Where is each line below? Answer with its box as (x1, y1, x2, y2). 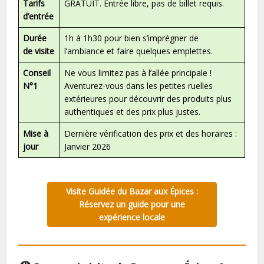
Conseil (23, 67, 51, 78)
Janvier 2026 (64, 140, 111, 152)
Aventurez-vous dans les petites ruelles (64, 80, 213, 91)
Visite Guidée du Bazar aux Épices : (66, 185, 198, 197)
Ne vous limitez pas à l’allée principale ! (64, 67, 212, 78)
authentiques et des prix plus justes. (64, 105, 201, 117)
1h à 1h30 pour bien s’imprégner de (64, 32, 199, 44)
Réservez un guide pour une (79, 198, 185, 210)
